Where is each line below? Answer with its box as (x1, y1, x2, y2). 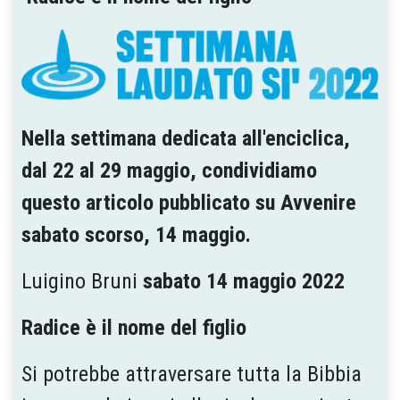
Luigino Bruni (21, 268, 143, 294)
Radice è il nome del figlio (21, 314, 246, 340)
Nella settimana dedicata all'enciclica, (21, 125, 350, 151)
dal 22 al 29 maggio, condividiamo (21, 157, 317, 183)
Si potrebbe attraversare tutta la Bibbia (21, 361, 362, 387)
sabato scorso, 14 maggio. (21, 221, 251, 247)
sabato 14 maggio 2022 (143, 268, 345, 294)
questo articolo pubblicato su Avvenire (21, 189, 356, 215)
